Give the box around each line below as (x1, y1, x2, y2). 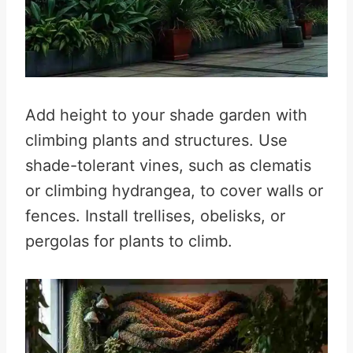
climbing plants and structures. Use (25, 131, 288, 150)
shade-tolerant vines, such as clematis (25, 156, 311, 175)
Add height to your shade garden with (25, 106, 307, 124)
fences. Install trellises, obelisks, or (25, 206, 285, 225)
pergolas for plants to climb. (25, 232, 232, 251)
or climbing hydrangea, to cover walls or (25, 181, 323, 200)
